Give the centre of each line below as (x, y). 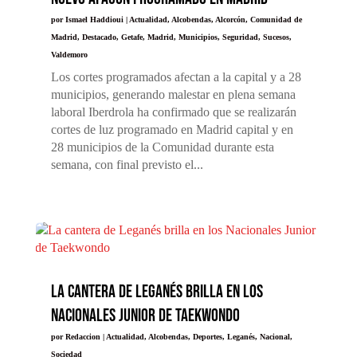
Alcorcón (230, 20)
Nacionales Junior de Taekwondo (145, 316)
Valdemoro (69, 55)
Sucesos (276, 37)
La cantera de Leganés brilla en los (157, 292)
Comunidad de (276, 20)
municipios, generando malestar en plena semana (173, 95)
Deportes (207, 336)
